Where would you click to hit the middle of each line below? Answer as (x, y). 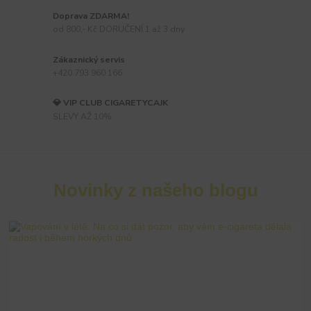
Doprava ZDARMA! (91, 16)
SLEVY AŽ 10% (83, 117)
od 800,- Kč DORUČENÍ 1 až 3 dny (119, 30)
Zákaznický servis (89, 59)
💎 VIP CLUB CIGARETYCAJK (111, 103)
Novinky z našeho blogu (155, 190)
